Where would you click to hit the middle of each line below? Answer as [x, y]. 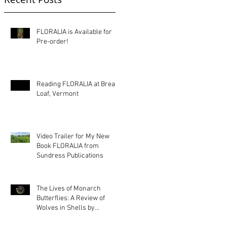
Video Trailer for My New [73, 137]
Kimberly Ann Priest [67, 218]
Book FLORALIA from [68, 146]
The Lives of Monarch [69, 189]
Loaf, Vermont [58, 94]
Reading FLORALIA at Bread [78, 84]
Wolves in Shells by [66, 208]
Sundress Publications [70, 156]
